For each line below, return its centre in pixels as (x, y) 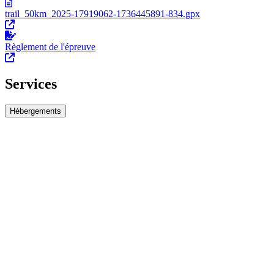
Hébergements (35, 111)
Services (31, 84)
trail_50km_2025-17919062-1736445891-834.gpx (102, 14)
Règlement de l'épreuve (50, 47)
